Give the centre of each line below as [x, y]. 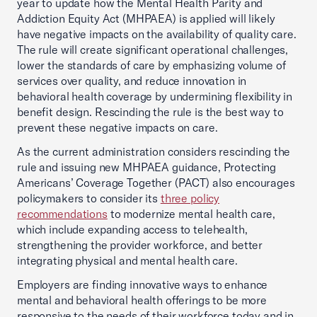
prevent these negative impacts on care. [117, 127]
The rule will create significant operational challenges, [153, 50]
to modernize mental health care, [191, 214]
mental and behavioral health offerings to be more [142, 300]
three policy [190, 198]
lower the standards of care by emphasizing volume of [151, 65]
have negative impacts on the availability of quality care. [157, 34]
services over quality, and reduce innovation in [132, 81]
